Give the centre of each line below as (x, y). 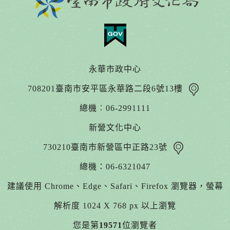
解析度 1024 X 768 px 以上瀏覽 (115, 206)
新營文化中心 (115, 128)
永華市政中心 (115, 69)
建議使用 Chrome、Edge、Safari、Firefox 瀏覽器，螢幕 (115, 186)
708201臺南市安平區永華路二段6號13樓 (107, 89)
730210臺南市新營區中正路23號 (107, 147)
